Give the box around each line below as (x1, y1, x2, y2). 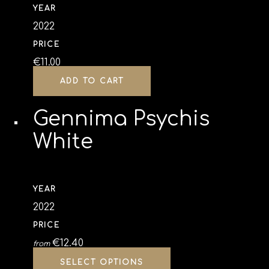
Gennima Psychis (33, 107, 210, 130)
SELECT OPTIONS (60, 258, 144, 267)
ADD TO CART (60, 77, 124, 85)
